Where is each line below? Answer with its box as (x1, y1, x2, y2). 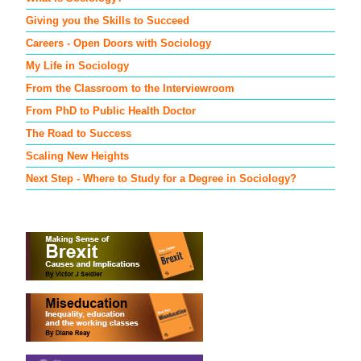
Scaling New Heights (25, 149, 129, 162)
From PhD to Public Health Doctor (25, 104, 196, 117)
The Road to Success (25, 127, 131, 139)
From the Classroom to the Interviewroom (25, 81, 234, 94)
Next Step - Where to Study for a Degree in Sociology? (25, 172, 297, 185)
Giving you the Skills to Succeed (25, 14, 189, 27)
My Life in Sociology (25, 59, 129, 72)
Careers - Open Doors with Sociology (25, 36, 211, 49)
